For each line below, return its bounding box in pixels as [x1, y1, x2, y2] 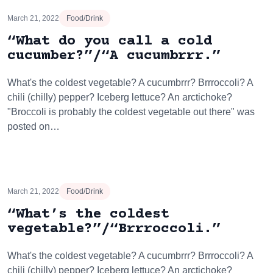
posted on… [7, 121, 60, 132]
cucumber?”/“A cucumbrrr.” [7, 48, 221, 64]
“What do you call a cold [7, 33, 212, 49]
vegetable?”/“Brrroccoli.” [7, 221, 221, 237]
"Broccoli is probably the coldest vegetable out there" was [7, 107, 255, 117]
